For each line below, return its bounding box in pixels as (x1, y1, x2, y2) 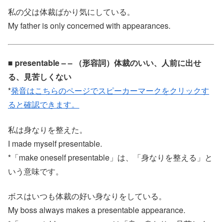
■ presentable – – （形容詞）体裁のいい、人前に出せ (8, 57, 201, 69)
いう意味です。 (8, 165, 63, 177)
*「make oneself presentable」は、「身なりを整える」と (8, 151, 213, 163)
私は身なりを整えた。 (8, 123, 87, 135)
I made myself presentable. (8, 137, 102, 149)
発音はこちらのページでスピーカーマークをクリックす (11, 85, 209, 97)
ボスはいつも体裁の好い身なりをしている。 (8, 190, 166, 202)
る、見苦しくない (8, 71, 71, 83)
